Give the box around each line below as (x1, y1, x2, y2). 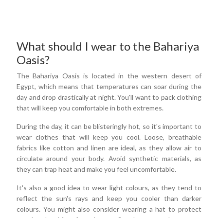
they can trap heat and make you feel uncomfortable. (17, 165, 176, 174)
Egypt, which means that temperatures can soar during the (17, 82, 201, 91)
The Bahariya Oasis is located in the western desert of (17, 72, 201, 80)
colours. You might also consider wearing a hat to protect (17, 205, 201, 214)
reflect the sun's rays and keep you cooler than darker (17, 194, 201, 203)
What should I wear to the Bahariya (17, 39, 199, 54)
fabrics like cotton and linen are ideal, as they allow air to (17, 144, 201, 152)
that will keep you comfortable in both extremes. (17, 104, 163, 112)
